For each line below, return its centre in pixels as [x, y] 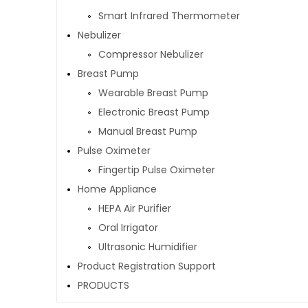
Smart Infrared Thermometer [169, 16]
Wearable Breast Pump [153, 93]
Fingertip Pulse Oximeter [157, 170]
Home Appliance [117, 189]
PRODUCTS [103, 285]
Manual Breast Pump [148, 131]
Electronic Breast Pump [154, 112]
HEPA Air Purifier [135, 208]
